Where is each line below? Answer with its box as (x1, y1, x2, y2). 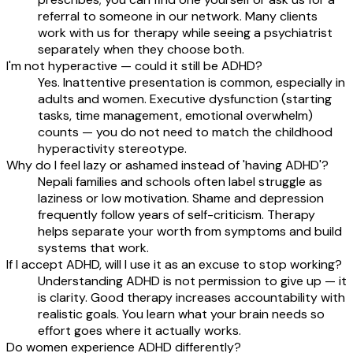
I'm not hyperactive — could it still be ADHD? (6, 57, 262, 74)
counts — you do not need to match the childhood (38, 123, 333, 140)
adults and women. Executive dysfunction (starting (38, 90, 332, 107)
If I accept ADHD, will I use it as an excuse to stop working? (6, 255, 342, 273)
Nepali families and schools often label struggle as (38, 173, 322, 190)
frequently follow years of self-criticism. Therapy (38, 206, 315, 223)
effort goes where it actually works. (38, 321, 241, 339)
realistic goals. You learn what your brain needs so (38, 305, 325, 322)
